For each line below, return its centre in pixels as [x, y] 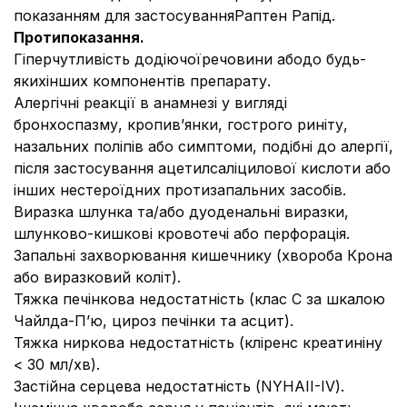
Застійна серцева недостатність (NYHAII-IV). [179, 386]
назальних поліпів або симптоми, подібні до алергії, [203, 146]
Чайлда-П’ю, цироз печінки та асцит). [154, 321]
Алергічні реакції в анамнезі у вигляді [150, 103]
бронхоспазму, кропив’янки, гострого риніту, [181, 124]
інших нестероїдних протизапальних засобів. [180, 190]
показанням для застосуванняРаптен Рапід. [174, 15]
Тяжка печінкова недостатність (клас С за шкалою [199, 299]
